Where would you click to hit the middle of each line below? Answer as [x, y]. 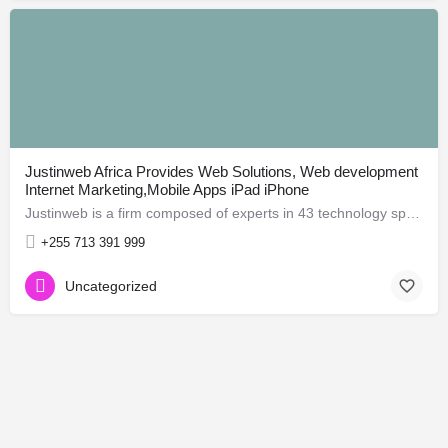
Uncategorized [111, 286]
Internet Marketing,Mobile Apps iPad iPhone [167, 189]
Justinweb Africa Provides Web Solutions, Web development [221, 171]
